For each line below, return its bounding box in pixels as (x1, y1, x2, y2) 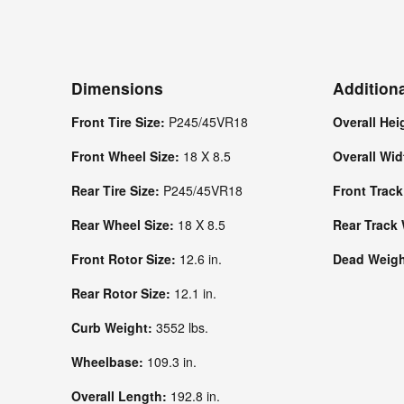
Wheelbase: (70, 353, 147, 371)
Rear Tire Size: (70, 181, 163, 199)
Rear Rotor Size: (70, 284, 174, 302)
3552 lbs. (155, 318, 208, 336)
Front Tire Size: (70, 113, 169, 131)
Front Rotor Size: (70, 250, 179, 268)
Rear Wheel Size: (70, 216, 178, 234)
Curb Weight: (70, 318, 156, 336)
